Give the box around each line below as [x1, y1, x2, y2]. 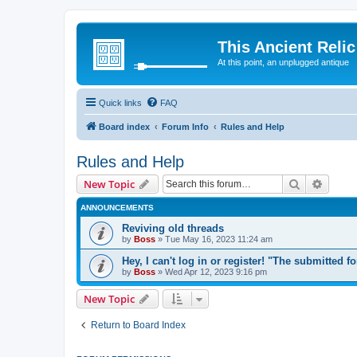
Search [300, 175, 334, 190]
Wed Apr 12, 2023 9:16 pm [165, 266, 267, 277]
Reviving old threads [122, 222, 224, 234]
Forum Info [162, 121, 209, 131]
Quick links [99, 97, 142, 108]
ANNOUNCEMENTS [80, 202, 154, 212]
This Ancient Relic [218, 38, 355, 56]
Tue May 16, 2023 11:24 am [165, 233, 273, 244]
